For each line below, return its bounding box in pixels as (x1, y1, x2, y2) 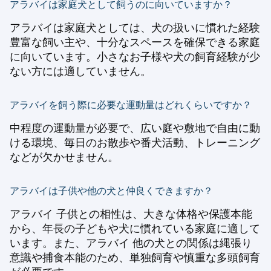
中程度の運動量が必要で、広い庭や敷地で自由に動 (10, 122, 260, 135)
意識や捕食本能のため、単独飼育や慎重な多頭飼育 (10, 251, 260, 264)
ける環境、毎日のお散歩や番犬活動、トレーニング (10, 136, 260, 149)
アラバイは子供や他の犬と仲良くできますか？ (10, 184, 213, 197)
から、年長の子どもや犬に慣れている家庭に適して (10, 222, 260, 235)
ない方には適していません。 (10, 65, 151, 78)
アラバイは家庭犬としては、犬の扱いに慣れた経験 (10, 21, 260, 34)
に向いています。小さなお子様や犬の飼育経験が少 (10, 50, 260, 64)
